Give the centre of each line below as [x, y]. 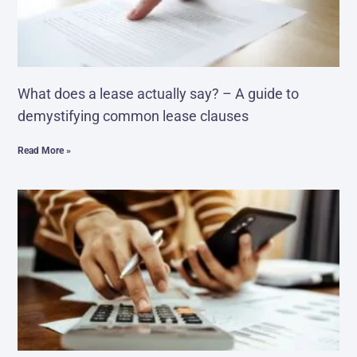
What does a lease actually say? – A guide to [159, 94]
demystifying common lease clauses [133, 116]
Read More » [45, 151]
